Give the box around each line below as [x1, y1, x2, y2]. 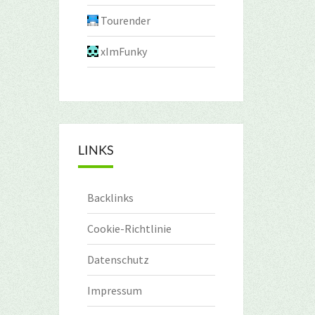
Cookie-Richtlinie [86, 221, 172, 236]
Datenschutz [86, 252, 149, 266]
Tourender [100, 13, 150, 27]
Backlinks [86, 191, 134, 205]
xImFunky [100, 44, 147, 58]
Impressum [86, 283, 142, 297]
